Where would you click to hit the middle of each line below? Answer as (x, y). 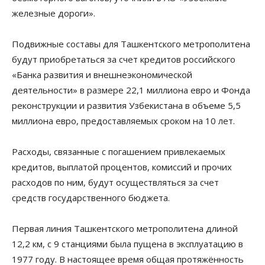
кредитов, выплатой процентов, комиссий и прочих (122, 167)
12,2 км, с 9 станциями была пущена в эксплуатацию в (127, 243)
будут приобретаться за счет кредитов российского (124, 59)
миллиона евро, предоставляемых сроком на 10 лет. (123, 120)
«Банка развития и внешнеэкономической (102, 74)
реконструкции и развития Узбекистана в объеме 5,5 (126, 105)
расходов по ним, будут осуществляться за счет (115, 182)
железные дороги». (54, 13)
